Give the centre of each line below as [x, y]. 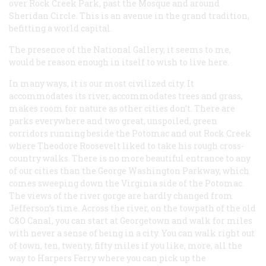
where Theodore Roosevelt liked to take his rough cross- [126, 145]
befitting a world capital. [61, 28]
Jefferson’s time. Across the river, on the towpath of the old [132, 208]
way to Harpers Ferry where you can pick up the [107, 258]
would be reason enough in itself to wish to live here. [119, 62]
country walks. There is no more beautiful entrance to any [130, 158]
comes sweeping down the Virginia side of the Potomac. [126, 183]
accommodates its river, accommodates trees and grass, [126, 96]
